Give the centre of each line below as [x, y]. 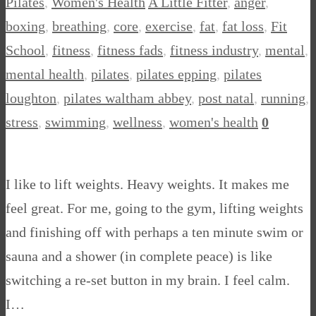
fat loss [243, 26]
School [25, 50]
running [283, 98]
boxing [25, 26]
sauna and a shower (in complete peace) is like [139, 256]
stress [22, 122]
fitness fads [130, 50]
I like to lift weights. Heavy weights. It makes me [147, 184]
